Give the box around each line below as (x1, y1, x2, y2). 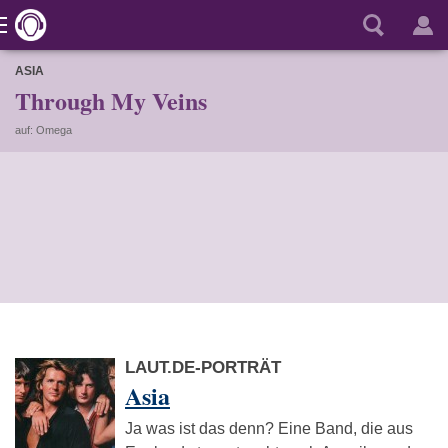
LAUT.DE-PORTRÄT (125, 358, 281, 377)
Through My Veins (15, 83, 207, 118)
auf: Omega (15, 124, 72, 136)
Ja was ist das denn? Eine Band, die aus (125, 420, 413, 437)
